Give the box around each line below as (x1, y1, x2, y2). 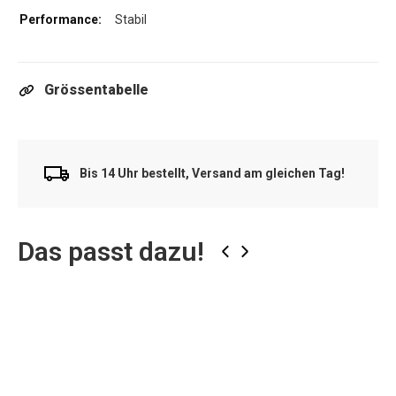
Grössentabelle (44, 80, 148, 98)
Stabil (115, 11, 147, 27)
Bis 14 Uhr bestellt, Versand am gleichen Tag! (80, 166, 345, 181)
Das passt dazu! (18, 235, 204, 267)
